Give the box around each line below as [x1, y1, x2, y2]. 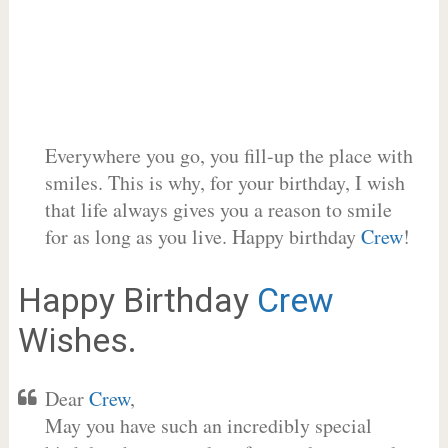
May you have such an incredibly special [44, 412, 372, 439]
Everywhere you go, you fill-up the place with [44, 142, 413, 169]
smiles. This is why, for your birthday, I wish [44, 169, 405, 196]
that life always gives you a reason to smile [44, 196, 392, 223]
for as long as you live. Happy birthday [44, 223, 361, 250]
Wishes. [17, 320, 137, 360]
